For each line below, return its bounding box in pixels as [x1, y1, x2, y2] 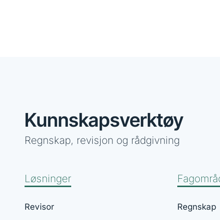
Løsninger [25, 172, 71, 185]
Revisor [25, 201, 54, 212]
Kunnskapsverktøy [25, 108, 184, 131]
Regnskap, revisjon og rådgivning [25, 134, 180, 146]
